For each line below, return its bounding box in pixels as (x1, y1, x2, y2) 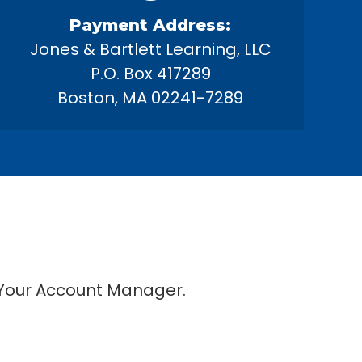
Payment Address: (69, 15, 231, 35)
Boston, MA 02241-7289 (57, 86, 243, 109)
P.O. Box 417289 (90, 62, 211, 85)
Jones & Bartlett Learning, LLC (29, 38, 271, 61)
